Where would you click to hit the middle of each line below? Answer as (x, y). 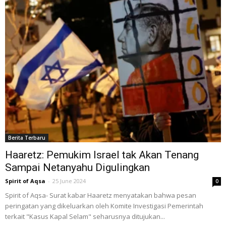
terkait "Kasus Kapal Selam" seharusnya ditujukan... (85, 216)
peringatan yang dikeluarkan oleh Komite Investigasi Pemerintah (104, 206)
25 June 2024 (69, 181)
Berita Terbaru (27, 137)
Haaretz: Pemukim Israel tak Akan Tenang (102, 155)
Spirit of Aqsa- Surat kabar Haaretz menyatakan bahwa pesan (101, 195)
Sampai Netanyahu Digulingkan (77, 167)
